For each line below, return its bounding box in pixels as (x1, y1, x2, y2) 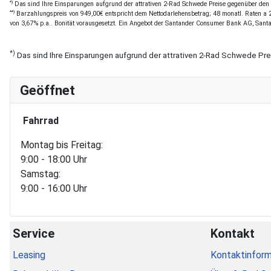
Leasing (13, 249, 45, 261)
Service (13, 226, 54, 241)
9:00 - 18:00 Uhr (21, 153, 87, 165)
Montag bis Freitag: (21, 139, 103, 151)
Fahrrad (23, 114, 59, 126)
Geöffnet (20, 82, 75, 98)
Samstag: (21, 168, 60, 180)
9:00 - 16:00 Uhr (21, 182, 87, 194)
